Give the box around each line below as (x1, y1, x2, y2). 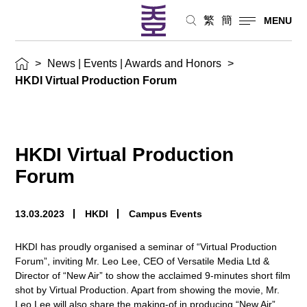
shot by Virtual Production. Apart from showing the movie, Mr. (15, 284, 280, 295)
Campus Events (129, 208, 203, 219)
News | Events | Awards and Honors (47, 57, 222, 69)
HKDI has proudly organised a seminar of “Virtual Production (15, 241, 278, 252)
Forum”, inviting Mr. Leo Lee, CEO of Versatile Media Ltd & (15, 255, 270, 267)
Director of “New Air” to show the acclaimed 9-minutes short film (15, 269, 291, 281)
